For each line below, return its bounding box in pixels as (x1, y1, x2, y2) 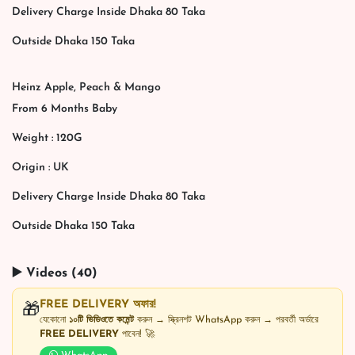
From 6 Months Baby (12, 103, 117, 115)
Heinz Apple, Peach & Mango (12, 82, 161, 94)
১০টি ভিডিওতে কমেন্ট (69, 315, 134, 325)
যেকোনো (40, 315, 69, 325)
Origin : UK (12, 162, 69, 174)
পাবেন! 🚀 (119, 330, 155, 339)
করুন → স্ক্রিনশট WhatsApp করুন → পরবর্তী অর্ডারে (134, 315, 319, 325)
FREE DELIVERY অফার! (40, 299, 156, 311)
